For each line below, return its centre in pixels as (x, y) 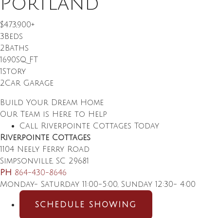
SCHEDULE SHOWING (86, 205)
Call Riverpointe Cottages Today (89, 126)
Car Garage (29, 83)
